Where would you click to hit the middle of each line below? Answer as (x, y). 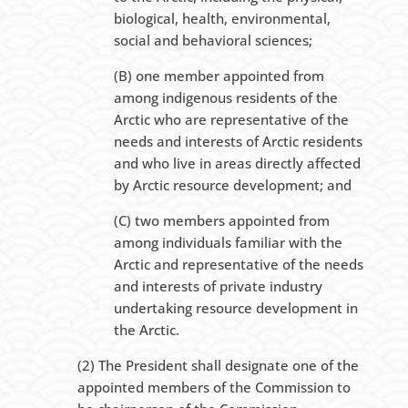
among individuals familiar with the (228, 243)
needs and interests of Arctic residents (238, 142)
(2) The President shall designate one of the (218, 366)
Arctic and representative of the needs (238, 265)
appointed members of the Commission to (214, 388)
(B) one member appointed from (219, 76)
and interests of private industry (218, 286)
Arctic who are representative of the (231, 120)
